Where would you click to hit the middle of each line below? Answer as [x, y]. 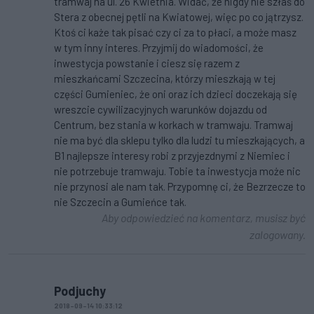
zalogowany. [278, 235]
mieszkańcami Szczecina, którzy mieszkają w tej [165, 79]
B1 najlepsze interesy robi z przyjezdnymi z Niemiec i [172, 156]
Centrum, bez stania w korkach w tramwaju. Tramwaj [173, 125]
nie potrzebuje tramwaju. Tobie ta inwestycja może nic [177, 171]
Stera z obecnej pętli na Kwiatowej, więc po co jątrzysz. [179, 17]
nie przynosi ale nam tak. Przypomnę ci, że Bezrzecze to [180, 187]
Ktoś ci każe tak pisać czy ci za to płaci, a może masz [175, 33]
